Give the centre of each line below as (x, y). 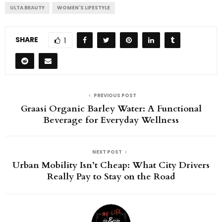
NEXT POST (107, 152)
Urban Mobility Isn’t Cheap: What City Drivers (111, 166)
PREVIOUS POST (115, 96)
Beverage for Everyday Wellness (111, 120)
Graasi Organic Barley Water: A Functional (111, 109)
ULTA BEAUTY (27, 8)
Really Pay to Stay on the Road (111, 177)
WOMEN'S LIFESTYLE (83, 8)
